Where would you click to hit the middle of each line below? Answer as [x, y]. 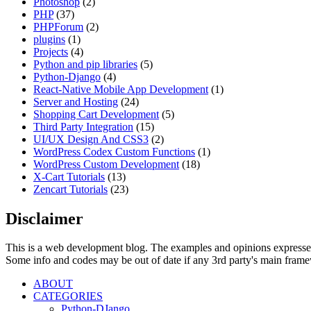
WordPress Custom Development [106, 164]
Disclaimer [44, 218]
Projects [51, 51]
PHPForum [58, 26]
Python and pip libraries [85, 64]
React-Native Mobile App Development [121, 89]
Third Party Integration [83, 126]
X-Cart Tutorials [69, 176]
